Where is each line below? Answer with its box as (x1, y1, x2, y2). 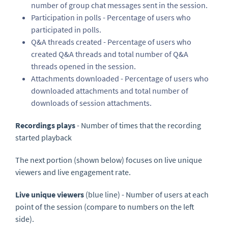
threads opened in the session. (31, 61, 136, 72)
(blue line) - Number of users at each (84, 189, 209, 200)
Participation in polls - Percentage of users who (31, 12, 191, 23)
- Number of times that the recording (75, 120, 201, 131)
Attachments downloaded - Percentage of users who (31, 73, 209, 84)
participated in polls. (31, 24, 101, 35)
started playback (15, 132, 72, 143)
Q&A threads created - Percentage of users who (31, 37, 191, 47)
